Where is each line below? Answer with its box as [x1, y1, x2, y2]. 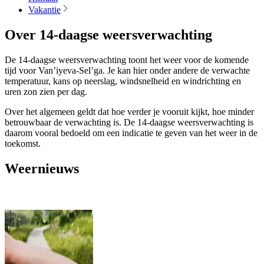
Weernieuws [5, 161, 79, 177]
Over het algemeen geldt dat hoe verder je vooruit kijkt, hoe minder [5, 107, 254, 117]
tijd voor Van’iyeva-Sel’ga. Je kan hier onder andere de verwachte [5, 65, 250, 76]
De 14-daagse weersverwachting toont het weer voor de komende [5, 55, 249, 65]
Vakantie [28, 5, 61, 15]
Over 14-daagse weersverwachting [5, 27, 212, 43]
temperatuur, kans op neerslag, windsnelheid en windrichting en [5, 76, 241, 87]
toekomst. [5, 138, 41, 149]
